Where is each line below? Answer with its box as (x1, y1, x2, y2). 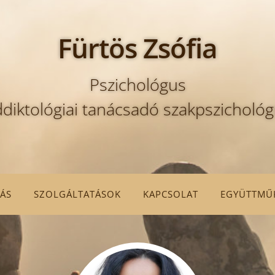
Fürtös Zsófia (58, 29, 217, 66)
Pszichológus (89, 73, 186, 96)
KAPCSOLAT (142, 188, 198, 200)
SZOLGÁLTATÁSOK (33, 188, 121, 200)
